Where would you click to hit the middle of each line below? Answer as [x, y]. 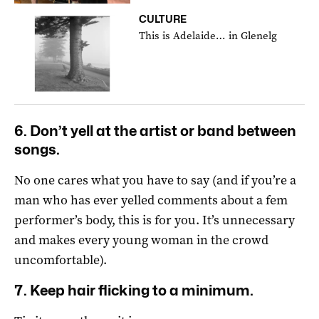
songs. [37, 149]
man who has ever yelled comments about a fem [151, 200]
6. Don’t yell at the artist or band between [155, 131]
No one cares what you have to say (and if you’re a [155, 180]
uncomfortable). [61, 260]
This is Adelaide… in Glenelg [208, 35]
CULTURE [163, 19]
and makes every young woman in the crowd [141, 240]
